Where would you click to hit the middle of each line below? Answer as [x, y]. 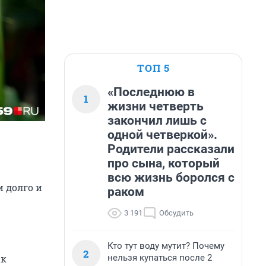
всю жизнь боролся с [171, 178]
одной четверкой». [162, 135]
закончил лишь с [157, 121]
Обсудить [176, 213]
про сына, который [164, 163]
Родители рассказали [171, 149]
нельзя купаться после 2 [160, 258]
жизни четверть [156, 106]
